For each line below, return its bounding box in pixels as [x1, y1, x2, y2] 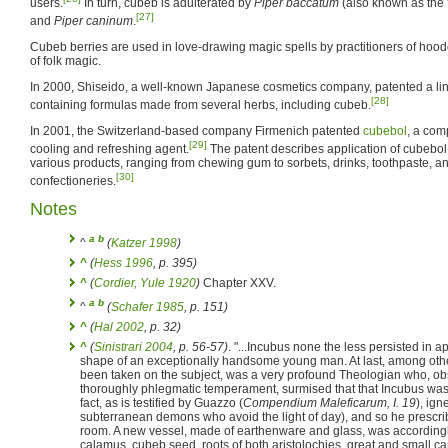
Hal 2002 [94, 319, 144, 334]
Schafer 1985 [111, 299, 184, 314]
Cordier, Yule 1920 [94, 275, 196, 290]
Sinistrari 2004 [94, 339, 173, 354]
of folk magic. [30, 53, 101, 68]
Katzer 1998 [111, 235, 177, 250]
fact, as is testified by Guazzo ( [80, 395, 243, 410]
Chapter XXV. [200, 275, 276, 290]
